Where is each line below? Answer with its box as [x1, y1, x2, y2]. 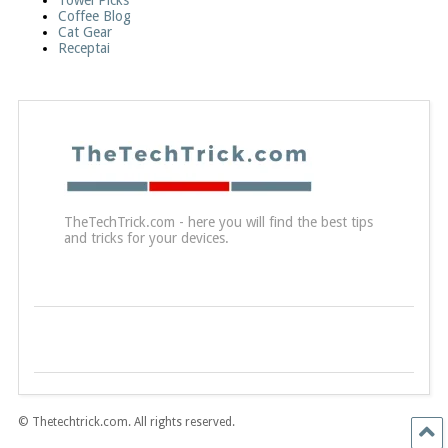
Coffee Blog [57, 8, 131, 24]
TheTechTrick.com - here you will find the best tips [63, 214, 373, 230]
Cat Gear [57, 24, 112, 40]
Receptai [57, 40, 110, 56]
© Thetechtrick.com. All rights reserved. [17, 415, 235, 429]
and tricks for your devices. [63, 230, 229, 246]
